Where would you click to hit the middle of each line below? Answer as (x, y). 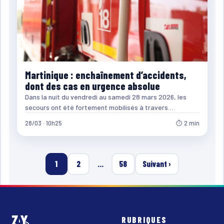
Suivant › (157, 163)
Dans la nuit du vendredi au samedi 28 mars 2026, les (105, 96)
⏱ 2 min (187, 123)
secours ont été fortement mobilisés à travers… (99, 107)
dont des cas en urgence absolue (92, 86)
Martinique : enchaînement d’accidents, (105, 75)
